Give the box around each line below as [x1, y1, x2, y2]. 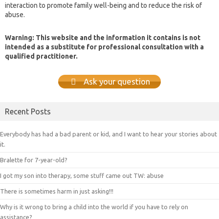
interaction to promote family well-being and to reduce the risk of [5, 1, 202, 9]
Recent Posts [5, 107, 51, 116]
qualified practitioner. [5, 52, 78, 60]
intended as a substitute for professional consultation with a [5, 43, 204, 51]
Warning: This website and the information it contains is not [5, 33, 200, 42]
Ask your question [81, 77, 150, 87]
